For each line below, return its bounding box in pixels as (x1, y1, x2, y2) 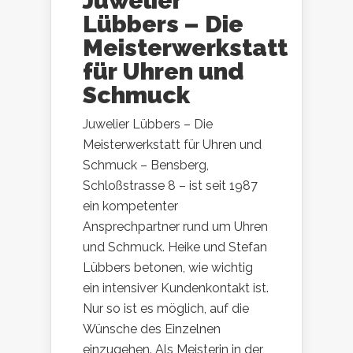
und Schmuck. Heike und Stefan (83, 239, 267, 255)
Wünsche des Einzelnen (83, 321, 221, 336)
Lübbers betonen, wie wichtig (83, 259, 253, 275)
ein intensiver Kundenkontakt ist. (83, 280, 269, 295)
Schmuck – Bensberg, (83, 157, 209, 173)
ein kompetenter (83, 198, 178, 214)
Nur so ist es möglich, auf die (83, 300, 249, 316)
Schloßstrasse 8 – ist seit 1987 (83, 177, 258, 193)
